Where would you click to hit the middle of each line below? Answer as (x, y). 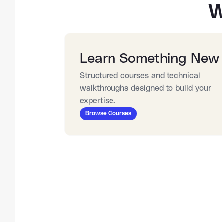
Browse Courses (108, 113)
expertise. (98, 101)
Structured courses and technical (140, 76)
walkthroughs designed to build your (145, 88)
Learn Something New (149, 59)
